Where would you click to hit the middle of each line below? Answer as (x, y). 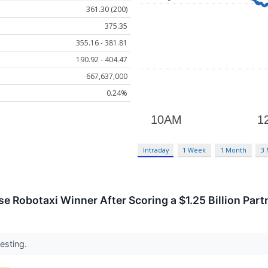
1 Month (234, 150)
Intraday (156, 150)
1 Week (194, 150)
